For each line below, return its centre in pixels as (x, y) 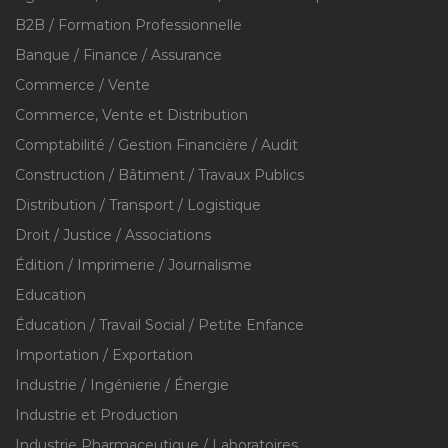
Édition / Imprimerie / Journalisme (133, 265)
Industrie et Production (96, 415)
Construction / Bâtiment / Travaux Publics (159, 175)
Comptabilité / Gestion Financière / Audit (156, 145)
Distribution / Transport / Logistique (138, 205)
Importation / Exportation (104, 355)
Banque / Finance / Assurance (118, 55)
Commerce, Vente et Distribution (131, 115)
